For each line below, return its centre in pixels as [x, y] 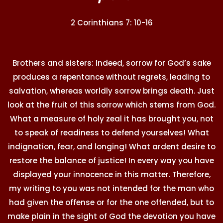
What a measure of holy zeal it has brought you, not [111, 118]
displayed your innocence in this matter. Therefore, [111, 174]
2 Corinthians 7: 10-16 [111, 22]
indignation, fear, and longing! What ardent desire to [111, 146]
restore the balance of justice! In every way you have [111, 160]
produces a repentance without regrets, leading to [111, 77]
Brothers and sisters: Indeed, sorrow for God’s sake [111, 63]
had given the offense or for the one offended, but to [111, 202]
